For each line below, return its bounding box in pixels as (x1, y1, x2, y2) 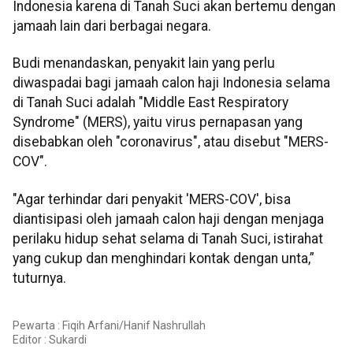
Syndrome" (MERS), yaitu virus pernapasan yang (13, 114, 303, 131)
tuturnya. (13, 269, 66, 286)
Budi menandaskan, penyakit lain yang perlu (13, 55, 275, 72)
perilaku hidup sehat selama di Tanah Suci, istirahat (13, 230, 323, 247)
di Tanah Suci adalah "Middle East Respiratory (13, 95, 288, 111)
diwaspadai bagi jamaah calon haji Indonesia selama (13, 75, 330, 91)
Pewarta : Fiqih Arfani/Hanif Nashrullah (13, 319, 206, 332)
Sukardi (49, 333, 87, 346)
